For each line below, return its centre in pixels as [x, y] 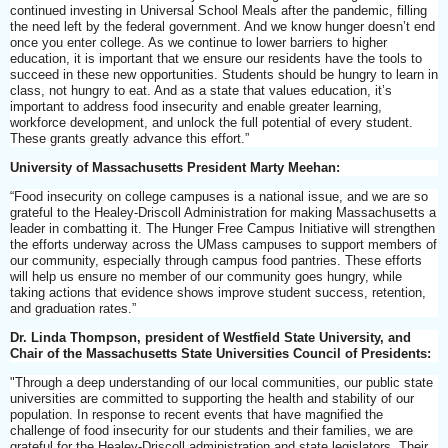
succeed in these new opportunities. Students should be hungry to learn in [224, 74]
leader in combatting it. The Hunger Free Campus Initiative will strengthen [222, 228]
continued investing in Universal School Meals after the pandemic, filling [218, 10]
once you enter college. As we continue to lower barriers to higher [198, 42]
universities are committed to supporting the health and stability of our [212, 398]
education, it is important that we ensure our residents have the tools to [216, 58]
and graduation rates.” [75, 308]
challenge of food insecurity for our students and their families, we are [211, 430]
